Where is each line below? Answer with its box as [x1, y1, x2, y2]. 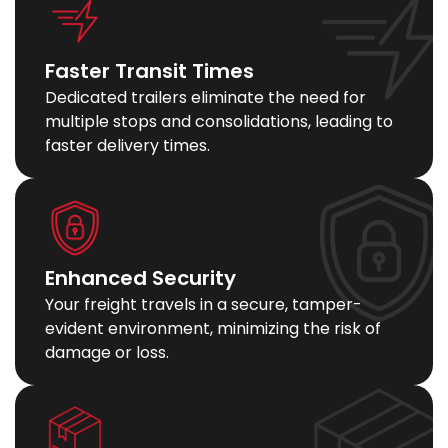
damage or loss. [45, 341, 169, 364]
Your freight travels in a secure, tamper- [45, 293, 362, 316]
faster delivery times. [45, 134, 210, 157]
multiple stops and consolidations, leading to [45, 110, 393, 133]
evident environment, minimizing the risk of [45, 317, 381, 340]
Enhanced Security [45, 264, 236, 292]
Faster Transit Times [45, 57, 254, 85]
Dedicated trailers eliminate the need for [45, 86, 366, 109]
